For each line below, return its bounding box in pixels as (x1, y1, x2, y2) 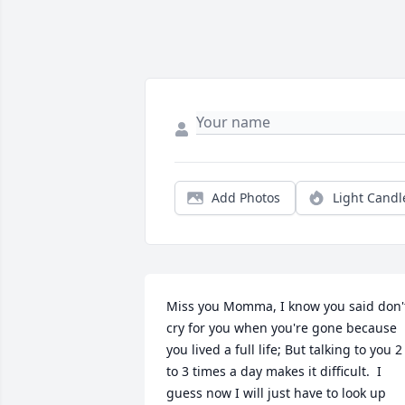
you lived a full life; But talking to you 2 (166, 341, 402, 359)
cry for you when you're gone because (166, 319, 397, 337)
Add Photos (212, 189, 280, 207)
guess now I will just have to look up (166, 384, 386, 402)
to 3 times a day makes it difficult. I (166, 363, 381, 381)
